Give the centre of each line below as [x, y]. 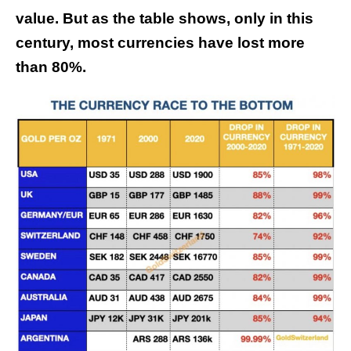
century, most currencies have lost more [160, 43]
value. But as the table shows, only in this [165, 19]
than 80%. [51, 67]
